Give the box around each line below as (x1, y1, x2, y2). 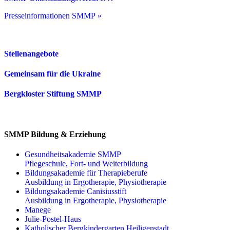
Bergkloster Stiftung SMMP (4, 89, 102, 99)
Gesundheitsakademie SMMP (25, 149, 121, 159)
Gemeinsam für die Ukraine (4, 69, 101, 78)
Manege (25, 205, 51, 214)
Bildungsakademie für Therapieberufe (25, 168, 147, 177)
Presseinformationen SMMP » (4, 11, 102, 21)
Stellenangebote (4, 49, 59, 58)
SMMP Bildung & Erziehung (4, 129, 106, 139)
